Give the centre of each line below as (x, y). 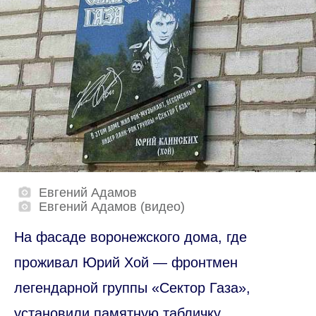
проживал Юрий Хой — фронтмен (126, 263)
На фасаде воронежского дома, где (130, 237)
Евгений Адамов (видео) (112, 207)
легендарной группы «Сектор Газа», (132, 288)
